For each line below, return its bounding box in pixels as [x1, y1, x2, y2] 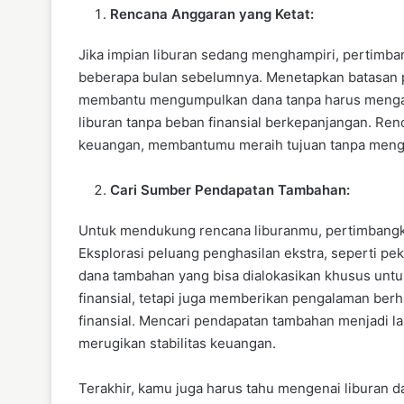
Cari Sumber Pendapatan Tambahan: [110, 180, 350, 198]
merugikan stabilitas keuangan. [78, 334, 276, 352]
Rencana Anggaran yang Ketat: [110, 5, 314, 23]
